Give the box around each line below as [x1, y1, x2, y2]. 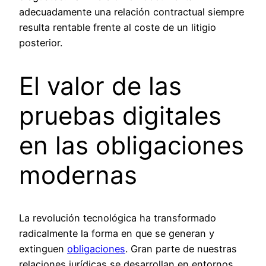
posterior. [19, 36, 62, 49]
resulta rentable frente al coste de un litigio [19, 21, 216, 33]
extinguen [19, 243, 67, 255]
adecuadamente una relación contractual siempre [19, 5, 244, 18]
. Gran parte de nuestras [125, 243, 237, 255]
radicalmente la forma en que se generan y [19, 227, 214, 240]
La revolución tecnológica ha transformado [19, 212, 216, 224]
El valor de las [19, 70, 182, 101]
